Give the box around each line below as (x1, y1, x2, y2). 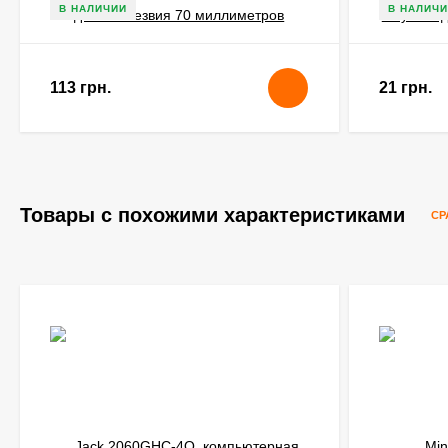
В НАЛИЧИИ (59, 3, 127, 14)
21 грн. (378, 79, 432, 96)
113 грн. (50, 79, 111, 96)
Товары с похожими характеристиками (20, 204, 411, 226)
